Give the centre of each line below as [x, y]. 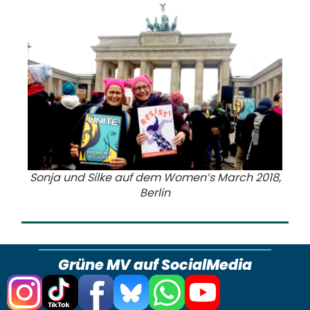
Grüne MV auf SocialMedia [155, 264]
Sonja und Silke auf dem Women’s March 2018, [155, 178]
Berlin [155, 193]
